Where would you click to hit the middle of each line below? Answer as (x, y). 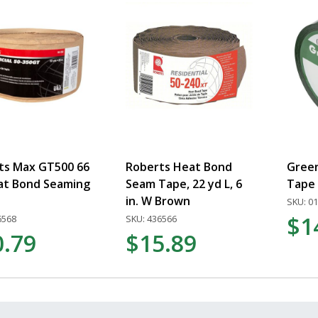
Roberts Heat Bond (179, 166)
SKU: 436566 (152, 218)
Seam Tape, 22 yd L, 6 (184, 183)
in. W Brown (158, 201)
